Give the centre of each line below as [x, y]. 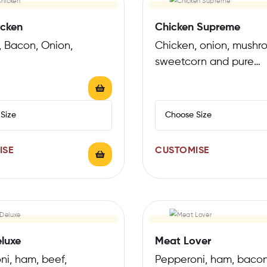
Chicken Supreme [198, 27]
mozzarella [181, 78]
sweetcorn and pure [204, 62]
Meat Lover [183, 241]
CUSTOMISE [182, 150]
